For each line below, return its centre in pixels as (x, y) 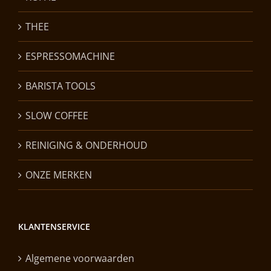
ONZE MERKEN (59, 175)
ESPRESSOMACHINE (70, 56)
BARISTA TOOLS (60, 86)
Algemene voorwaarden (80, 258)
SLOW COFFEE (57, 115)
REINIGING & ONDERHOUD (87, 145)
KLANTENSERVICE (54, 226)
